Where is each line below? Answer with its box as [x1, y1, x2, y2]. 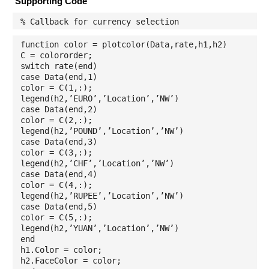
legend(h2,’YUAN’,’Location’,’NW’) [20, 223, 179, 233]
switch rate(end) [20, 61, 97, 71]
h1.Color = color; [20, 244, 102, 255]
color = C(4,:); [20, 180, 92, 190]
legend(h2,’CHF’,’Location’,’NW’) [20, 158, 174, 168]
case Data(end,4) [20, 169, 97, 179]
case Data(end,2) [20, 104, 97, 114]
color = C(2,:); [20, 115, 92, 125]
